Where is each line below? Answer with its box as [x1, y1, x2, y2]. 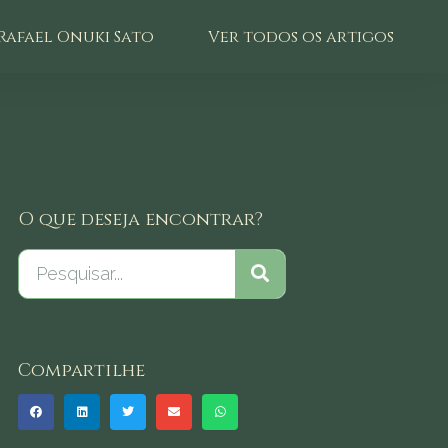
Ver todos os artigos [208, 25, 394, 48]
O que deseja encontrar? [18, 206, 264, 232]
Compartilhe [18, 357, 146, 383]
